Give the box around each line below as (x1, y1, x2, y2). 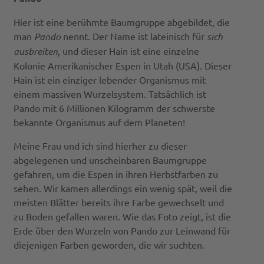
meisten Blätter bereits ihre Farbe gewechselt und (13, 196, 224, 209)
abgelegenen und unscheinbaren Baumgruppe (13, 154, 207, 166)
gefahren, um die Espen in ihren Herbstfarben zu (13, 168, 218, 180)
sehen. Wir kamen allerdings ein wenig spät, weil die (13, 182, 232, 194)
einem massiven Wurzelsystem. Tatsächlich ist (13, 88, 206, 100)
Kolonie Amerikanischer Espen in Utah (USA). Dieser (13, 60, 232, 72)
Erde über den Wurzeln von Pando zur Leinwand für (13, 225, 230, 237)
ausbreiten (13, 45, 58, 58)
